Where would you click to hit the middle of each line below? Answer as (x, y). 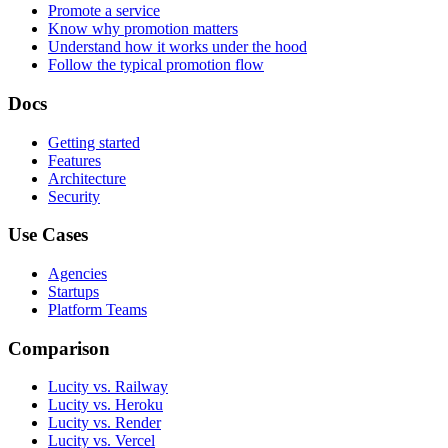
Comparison (59, 348)
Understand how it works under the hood (177, 47)
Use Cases (48, 235)
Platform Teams (97, 309)
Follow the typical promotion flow (156, 65)
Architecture (87, 178)
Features (74, 160)
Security (74, 196)
